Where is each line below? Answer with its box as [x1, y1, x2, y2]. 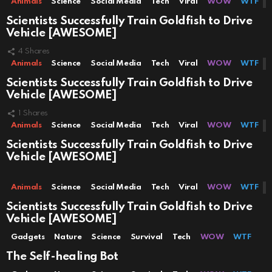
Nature [54, 233, 82, 242]
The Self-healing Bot [6, 251, 118, 263]
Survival [130, 233, 163, 242]
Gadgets [11, 233, 45, 242]
